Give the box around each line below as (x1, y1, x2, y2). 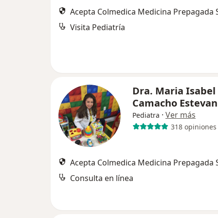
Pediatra (132, 110, 160, 120)
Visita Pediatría (70, 22, 125, 33)
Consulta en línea (70, 173, 133, 183)
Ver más (165, 109, 196, 120)
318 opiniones (170, 122, 217, 131)
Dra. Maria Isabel (132, 84, 216, 97)
